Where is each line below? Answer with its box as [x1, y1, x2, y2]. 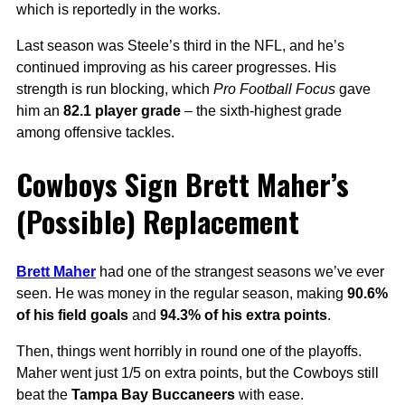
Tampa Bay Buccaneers [71, 387, 235, 403]
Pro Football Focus [213, 81, 335, 98]
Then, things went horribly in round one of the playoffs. [16, 344, 362, 360]
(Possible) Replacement [16, 200, 299, 243]
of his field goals [16, 307, 128, 324]
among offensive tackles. [16, 125, 178, 141]
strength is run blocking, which [16, 81, 213, 98]
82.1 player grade [60, 103, 181, 119]
